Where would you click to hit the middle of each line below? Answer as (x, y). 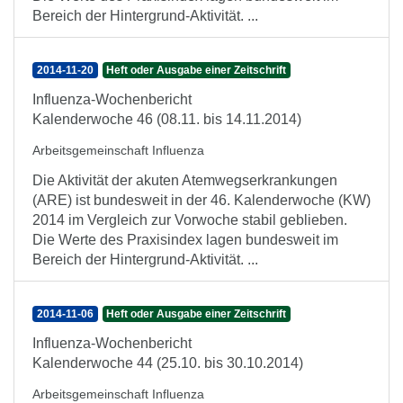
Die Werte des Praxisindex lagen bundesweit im (185, 240)
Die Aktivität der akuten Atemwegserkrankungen (185, 180)
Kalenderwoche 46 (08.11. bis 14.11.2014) (167, 119)
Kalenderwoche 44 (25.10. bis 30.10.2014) (168, 363)
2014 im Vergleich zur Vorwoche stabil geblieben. (190, 220)
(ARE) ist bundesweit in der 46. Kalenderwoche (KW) (201, 200)
